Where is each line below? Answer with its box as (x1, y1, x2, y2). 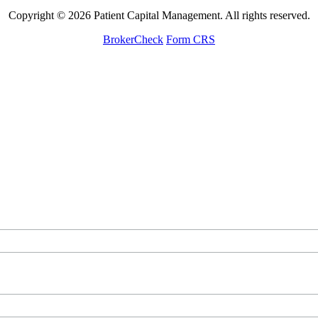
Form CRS (166, 33, 215, 46)
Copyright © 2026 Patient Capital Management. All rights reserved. (8, 9, 310, 22)
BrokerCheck (103, 33, 163, 46)
